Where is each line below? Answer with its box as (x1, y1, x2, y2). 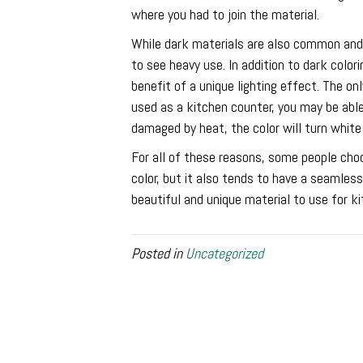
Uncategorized (186, 244, 263, 263)
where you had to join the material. (131, 5, 319, 24)
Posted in (131, 244, 186, 263)
